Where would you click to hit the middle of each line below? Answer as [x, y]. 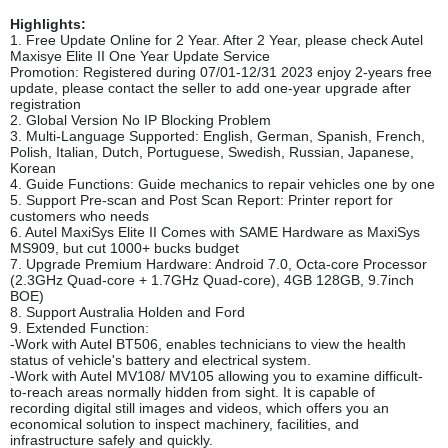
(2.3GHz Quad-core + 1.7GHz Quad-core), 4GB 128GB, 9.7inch [212, 280]
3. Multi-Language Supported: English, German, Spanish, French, [217, 136]
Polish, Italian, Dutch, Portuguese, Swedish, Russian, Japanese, [212, 152]
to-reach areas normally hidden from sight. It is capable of [192, 392]
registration [45, 104]
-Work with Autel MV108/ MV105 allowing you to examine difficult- [216, 376]
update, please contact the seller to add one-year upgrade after [210, 88]
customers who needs [79, 216]
